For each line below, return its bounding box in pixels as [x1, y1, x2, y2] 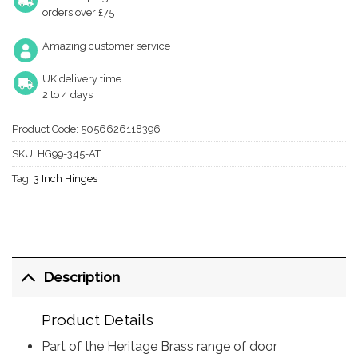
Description [44, 268, 121, 286]
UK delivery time [42, 73, 121, 86]
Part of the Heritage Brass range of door [41, 339, 277, 355]
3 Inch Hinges [34, 172, 97, 185]
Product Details [41, 310, 153, 328]
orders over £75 [42, 6, 114, 18]
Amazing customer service [42, 39, 170, 52]
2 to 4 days [42, 89, 93, 101]
